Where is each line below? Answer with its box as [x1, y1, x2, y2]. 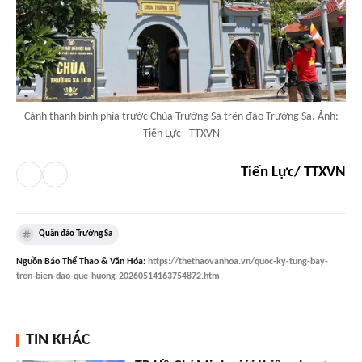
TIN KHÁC [26, 331, 90, 348]
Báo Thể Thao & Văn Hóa [44, 256, 143, 267]
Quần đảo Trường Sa [39, 229, 112, 238]
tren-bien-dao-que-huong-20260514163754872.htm [16, 271, 220, 281]
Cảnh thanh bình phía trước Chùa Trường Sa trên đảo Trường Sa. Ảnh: [23, 110, 339, 123]
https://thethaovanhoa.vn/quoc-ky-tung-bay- [148, 256, 328, 267]
